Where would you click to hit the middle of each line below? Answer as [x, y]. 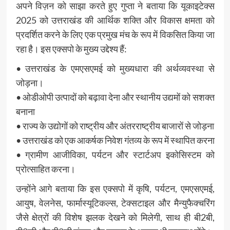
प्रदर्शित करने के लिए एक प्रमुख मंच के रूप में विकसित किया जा [115, 35]
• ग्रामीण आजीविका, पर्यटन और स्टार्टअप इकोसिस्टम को [115, 155]
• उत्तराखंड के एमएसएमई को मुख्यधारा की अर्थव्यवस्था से [115, 69]
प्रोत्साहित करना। [45, 169]
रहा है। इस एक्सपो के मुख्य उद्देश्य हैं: [71, 49]
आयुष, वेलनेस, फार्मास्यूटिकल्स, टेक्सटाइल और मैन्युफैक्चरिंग [115, 203]
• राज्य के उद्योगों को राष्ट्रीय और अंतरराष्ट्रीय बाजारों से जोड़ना [115, 126]
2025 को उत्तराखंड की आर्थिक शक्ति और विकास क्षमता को [115, 20]
